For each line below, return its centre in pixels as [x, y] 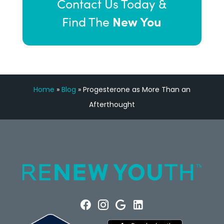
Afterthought [112, 104]
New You [137, 21]
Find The [87, 21]
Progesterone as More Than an [136, 89]
